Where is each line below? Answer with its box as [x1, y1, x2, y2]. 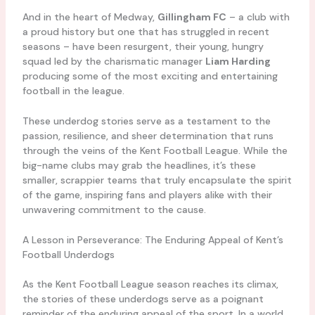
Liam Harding [205, 54, 271, 67]
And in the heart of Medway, [22, 10, 157, 23]
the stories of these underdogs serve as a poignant [22, 292, 264, 306]
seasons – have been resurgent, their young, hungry [22, 39, 264, 53]
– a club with [226, 10, 290, 23]
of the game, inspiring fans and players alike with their [22, 188, 272, 202]
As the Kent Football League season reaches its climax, [22, 278, 278, 291]
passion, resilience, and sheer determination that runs [22, 129, 274, 143]
